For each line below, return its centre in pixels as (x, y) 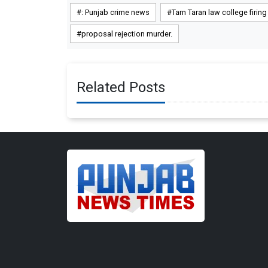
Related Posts (121, 87)
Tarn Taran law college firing (219, 12)
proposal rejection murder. (127, 33)
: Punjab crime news (115, 12)
